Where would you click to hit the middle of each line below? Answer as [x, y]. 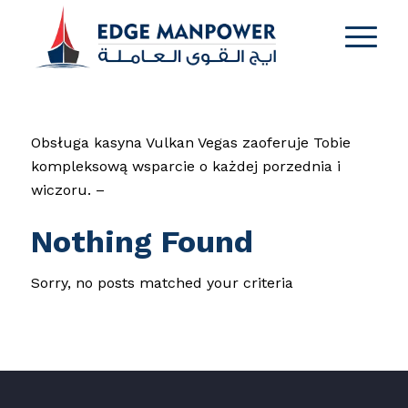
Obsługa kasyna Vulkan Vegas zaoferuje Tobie [190, 142]
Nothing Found [142, 241]
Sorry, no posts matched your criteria [162, 282]
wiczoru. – [67, 189]
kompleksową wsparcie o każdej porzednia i [185, 166]
